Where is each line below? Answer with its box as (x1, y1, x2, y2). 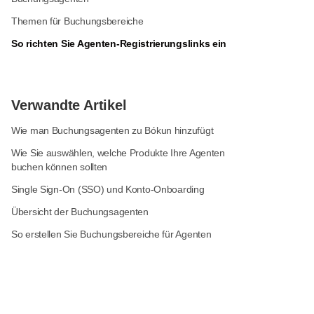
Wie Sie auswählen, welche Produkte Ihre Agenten (11, 147, 225, 158)
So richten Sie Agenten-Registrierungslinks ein (11, 38, 227, 49)
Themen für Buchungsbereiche (11, 15, 144, 27)
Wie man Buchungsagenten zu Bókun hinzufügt (11, 125, 214, 136)
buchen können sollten (11, 161, 108, 172)
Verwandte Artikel (11, 97, 127, 113)
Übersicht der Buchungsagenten (11, 206, 149, 217)
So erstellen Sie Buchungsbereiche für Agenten (11, 228, 212, 240)
